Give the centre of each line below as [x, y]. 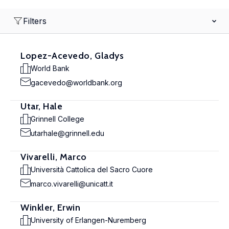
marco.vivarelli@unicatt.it [72, 184]
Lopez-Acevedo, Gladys [72, 56]
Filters [35, 21]
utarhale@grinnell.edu [67, 133]
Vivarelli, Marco [54, 157]
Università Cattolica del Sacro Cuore [92, 169]
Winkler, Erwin [51, 208]
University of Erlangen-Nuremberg [88, 220]
